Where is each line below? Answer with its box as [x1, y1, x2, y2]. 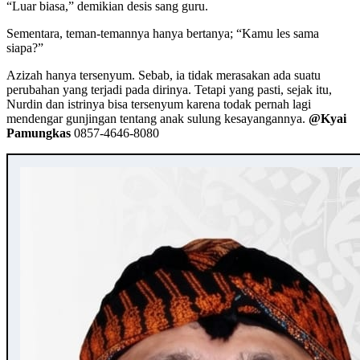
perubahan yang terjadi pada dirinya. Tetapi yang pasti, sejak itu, [6, 82, 332, 96]
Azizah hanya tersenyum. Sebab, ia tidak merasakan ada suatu [6, 67, 321, 82]
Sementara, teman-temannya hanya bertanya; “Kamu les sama [6, 26, 319, 40]
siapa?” [6, 40, 43, 55]
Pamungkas [6, 125, 71, 140]
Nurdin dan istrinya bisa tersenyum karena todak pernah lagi [6, 96, 311, 111]
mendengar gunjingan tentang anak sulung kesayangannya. [6, 111, 309, 125]
